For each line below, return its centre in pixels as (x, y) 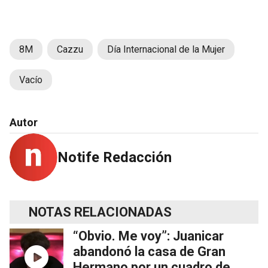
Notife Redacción (115, 158)
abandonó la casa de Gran (149, 252)
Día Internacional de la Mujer (166, 50)
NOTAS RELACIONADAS (100, 212)
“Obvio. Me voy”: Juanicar (148, 236)
